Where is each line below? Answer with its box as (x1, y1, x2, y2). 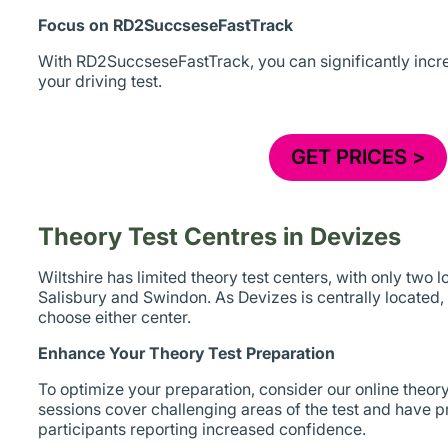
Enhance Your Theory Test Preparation (38, 343, 336, 364)
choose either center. (38, 307, 192, 328)
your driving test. (38, 71, 163, 92)
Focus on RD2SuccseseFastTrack (38, 15, 294, 36)
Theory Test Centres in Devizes (38, 222, 402, 252)
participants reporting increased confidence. (38, 419, 367, 440)
